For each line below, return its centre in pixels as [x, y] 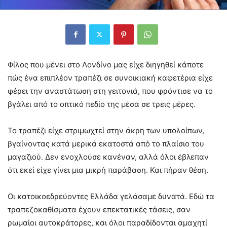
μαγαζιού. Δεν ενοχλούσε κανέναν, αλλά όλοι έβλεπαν [108, 157]
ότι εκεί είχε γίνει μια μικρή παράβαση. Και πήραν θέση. [108, 170]
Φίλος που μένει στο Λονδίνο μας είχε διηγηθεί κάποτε [106, 64]
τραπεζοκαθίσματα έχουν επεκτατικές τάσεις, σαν [99, 209]
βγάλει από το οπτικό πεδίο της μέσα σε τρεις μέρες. [102, 104]
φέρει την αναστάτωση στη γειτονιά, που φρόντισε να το [110, 91]
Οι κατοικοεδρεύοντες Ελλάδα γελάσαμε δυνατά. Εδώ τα [111, 196]
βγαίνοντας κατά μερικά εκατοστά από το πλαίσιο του [106, 143]
